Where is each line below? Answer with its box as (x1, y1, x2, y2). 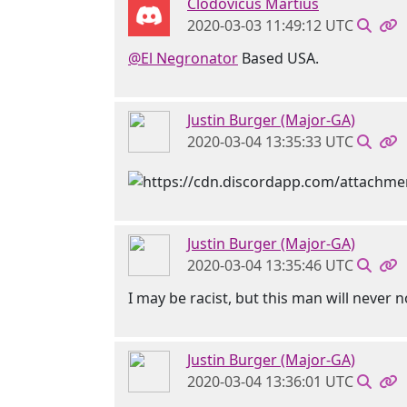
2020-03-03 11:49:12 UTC (187, 15, 353, 36)
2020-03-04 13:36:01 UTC (187, 372, 353, 392)
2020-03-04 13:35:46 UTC (187, 255, 353, 276)
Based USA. (238, 48, 319, 69)
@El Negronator (128, 48, 238, 69)
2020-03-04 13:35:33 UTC (187, 132, 353, 153)
